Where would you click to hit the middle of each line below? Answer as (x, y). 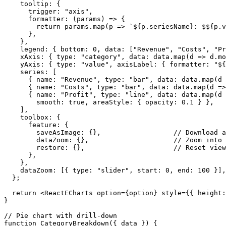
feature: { (36, 125)
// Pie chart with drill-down (61, 215)
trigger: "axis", (48, 11)
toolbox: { (32, 117)
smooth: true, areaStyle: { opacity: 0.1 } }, (109, 102)
